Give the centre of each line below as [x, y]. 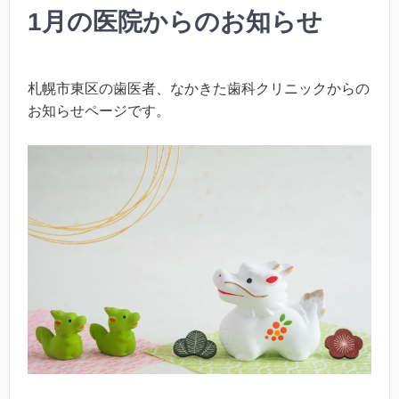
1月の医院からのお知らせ [175, 22]
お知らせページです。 [99, 111]
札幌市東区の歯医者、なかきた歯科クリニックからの [199, 89]
